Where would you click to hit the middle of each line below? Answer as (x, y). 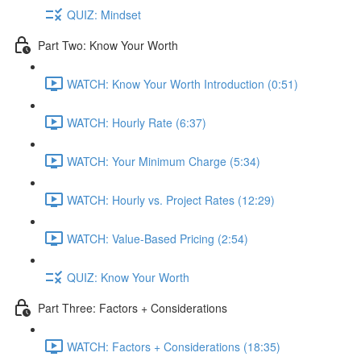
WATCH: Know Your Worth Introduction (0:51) (183, 83)
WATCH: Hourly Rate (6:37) (137, 122)
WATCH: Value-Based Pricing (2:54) (158, 238)
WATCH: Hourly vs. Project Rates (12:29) (171, 199)
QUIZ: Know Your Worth (128, 277)
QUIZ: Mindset (104, 14)
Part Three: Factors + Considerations (133, 307)
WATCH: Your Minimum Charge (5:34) (164, 161)
